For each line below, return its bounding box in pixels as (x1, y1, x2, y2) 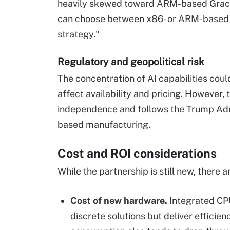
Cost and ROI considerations (57, 146, 217, 161)
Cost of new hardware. (70, 195, 169, 206)
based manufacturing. (57, 119, 150, 130)
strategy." (57, 29, 100, 40)
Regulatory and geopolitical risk (57, 56, 204, 68)
